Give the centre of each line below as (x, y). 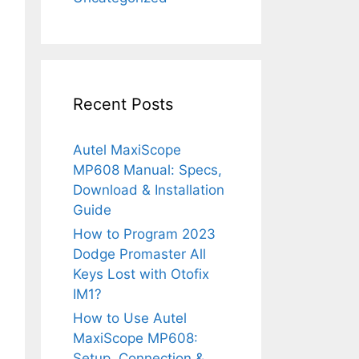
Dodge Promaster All (139, 254)
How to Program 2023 (144, 234)
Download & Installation (149, 190)
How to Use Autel (130, 318)
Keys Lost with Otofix (141, 274)
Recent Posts (123, 104)
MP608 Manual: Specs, (147, 169)
